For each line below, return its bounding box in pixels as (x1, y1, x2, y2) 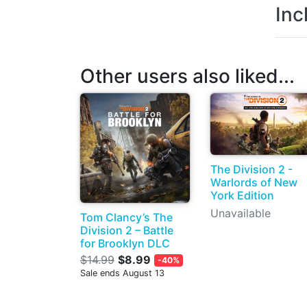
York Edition (210, 188, 274, 202)
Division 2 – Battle (80, 223, 173, 237)
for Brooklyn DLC (80, 236, 170, 250)
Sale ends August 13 (80, 268, 164, 278)
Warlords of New (210, 175, 297, 189)
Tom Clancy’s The (80, 210, 173, 224)
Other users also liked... (80, 64, 295, 88)
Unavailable (210, 206, 271, 220)
